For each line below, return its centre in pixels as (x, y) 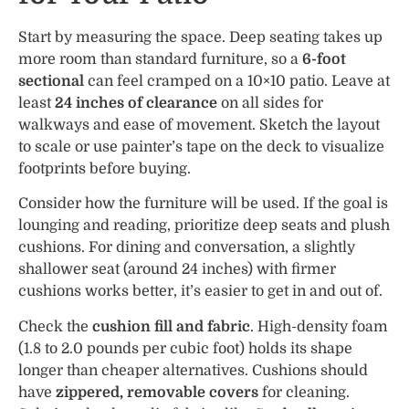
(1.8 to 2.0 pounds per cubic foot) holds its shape (185, 348)
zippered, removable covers (157, 392)
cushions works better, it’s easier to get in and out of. (200, 292)
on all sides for (270, 103)
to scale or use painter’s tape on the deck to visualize (201, 147)
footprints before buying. (105, 168)
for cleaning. (304, 392)
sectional (51, 81)
